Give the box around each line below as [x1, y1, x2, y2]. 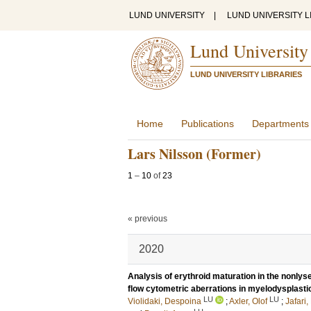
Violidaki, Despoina [128, 296, 201, 306]
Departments [252, 118, 309, 129]
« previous [128, 214, 167, 224]
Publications [181, 118, 234, 129]
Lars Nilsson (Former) [128, 144, 261, 164]
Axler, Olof [229, 296, 267, 306]
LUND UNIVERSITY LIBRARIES [190, 70, 302, 78]
